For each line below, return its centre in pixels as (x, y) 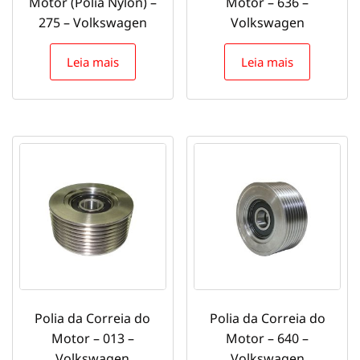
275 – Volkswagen (92, 23)
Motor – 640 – (268, 338)
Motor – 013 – (92, 338)
